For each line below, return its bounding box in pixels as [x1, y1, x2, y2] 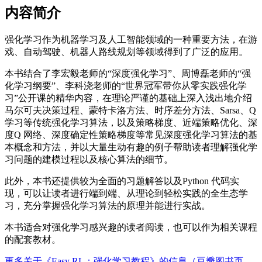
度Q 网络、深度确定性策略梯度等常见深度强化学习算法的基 [5, 129, 257, 140]
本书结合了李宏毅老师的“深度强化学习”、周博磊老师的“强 [5, 68, 251, 78]
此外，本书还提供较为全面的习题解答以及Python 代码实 [5, 175, 239, 186]
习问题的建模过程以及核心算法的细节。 [5, 154, 173, 164]
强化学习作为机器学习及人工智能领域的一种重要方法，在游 [5, 34, 257, 44]
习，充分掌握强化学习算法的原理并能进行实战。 [5, 200, 211, 211]
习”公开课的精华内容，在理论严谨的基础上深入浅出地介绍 [5, 92, 252, 103]
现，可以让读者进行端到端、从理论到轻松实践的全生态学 [5, 188, 248, 198]
